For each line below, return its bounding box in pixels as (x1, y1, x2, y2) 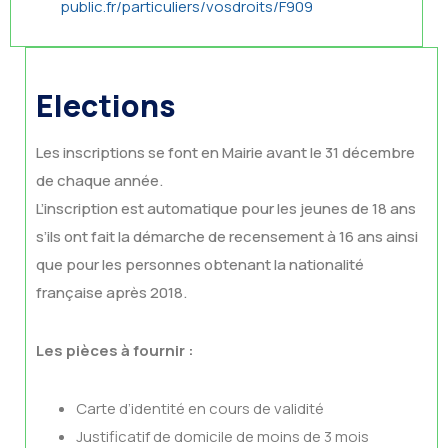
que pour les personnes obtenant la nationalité (36, 254, 364, 275)
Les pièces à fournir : (36, 340, 194, 361)
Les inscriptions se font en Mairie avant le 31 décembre (36, 142, 415, 163)
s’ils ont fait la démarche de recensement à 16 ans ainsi (36, 226, 418, 247)
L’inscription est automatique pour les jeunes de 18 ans (36, 198, 416, 219)
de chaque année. (36, 170, 163, 191)
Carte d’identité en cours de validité (76, 398, 324, 419)
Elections (36, 85, 176, 126)
